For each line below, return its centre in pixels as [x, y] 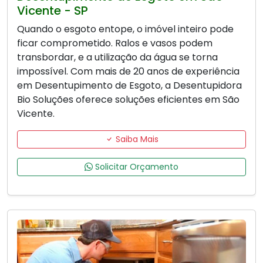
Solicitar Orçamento [136, 167]
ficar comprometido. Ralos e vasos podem [115, 43]
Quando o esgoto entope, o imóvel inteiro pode [125, 29]
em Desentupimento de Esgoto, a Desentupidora [129, 86]
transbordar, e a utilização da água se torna [117, 58]
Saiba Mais [136, 139]
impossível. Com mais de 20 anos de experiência [128, 72]
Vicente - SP [53, 11]
